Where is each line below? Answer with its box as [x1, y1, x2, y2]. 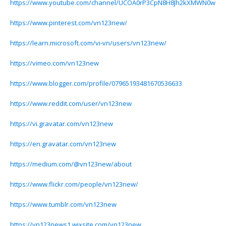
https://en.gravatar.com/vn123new [10, 139, 116, 148]
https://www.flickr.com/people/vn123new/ [10, 180, 138, 189]
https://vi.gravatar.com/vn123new [10, 119, 113, 128]
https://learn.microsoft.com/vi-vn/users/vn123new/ [10, 38, 166, 47]
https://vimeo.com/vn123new [10, 59, 99, 68]
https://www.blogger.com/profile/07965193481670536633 [10, 79, 182, 88]
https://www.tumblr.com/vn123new [10, 200, 117, 209]
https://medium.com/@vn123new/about [10, 159, 132, 168]
